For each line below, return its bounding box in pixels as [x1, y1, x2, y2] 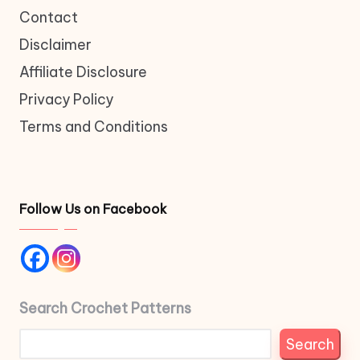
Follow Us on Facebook [19, 201, 167, 218]
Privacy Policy [19, 90, 113, 109]
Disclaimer [19, 35, 92, 55]
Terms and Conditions [19, 117, 168, 137]
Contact [19, 8, 78, 27]
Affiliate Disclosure [19, 63, 147, 82]
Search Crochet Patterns [19, 299, 191, 318]
